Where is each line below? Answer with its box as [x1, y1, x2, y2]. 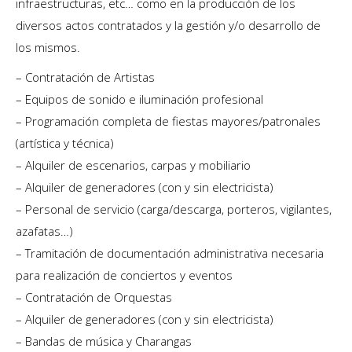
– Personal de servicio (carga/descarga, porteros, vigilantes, [16, 201, 332, 217]
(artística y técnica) [16, 135, 114, 151]
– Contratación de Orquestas [16, 289, 172, 305]
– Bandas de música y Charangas [16, 333, 192, 349]
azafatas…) [16, 223, 73, 239]
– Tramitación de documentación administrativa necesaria [16, 245, 324, 261]
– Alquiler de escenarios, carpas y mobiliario [16, 157, 251, 173]
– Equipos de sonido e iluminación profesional [16, 91, 263, 107]
